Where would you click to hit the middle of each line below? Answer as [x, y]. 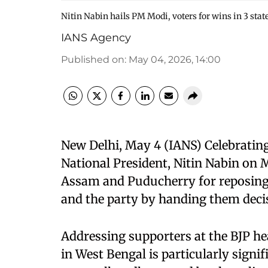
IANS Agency [96, 38]
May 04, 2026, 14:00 [175, 60]
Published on [93, 60]
